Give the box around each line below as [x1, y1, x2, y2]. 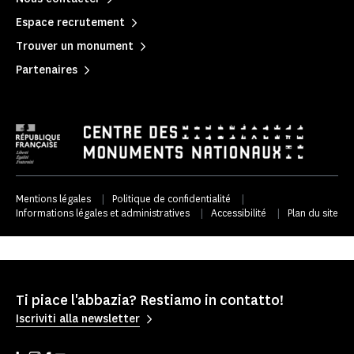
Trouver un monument [16, 38, 134, 54]
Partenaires [16, 62, 77, 77]
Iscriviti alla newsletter [16, 311, 140, 327]
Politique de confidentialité [112, 191, 231, 205]
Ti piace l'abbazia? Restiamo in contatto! [16, 290, 284, 310]
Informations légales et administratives [16, 205, 190, 220]
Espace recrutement [16, 14, 125, 30]
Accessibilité [211, 205, 266, 220]
